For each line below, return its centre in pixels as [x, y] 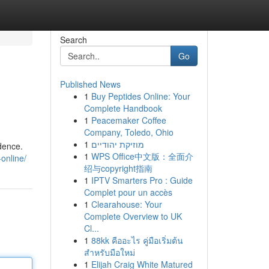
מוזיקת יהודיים [117, 144]
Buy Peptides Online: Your [141, 96]
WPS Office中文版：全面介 [142, 156]
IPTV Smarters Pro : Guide [142, 180]
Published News [90, 84]
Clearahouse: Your [126, 204]
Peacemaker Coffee [128, 120]
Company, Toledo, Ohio [128, 132]
